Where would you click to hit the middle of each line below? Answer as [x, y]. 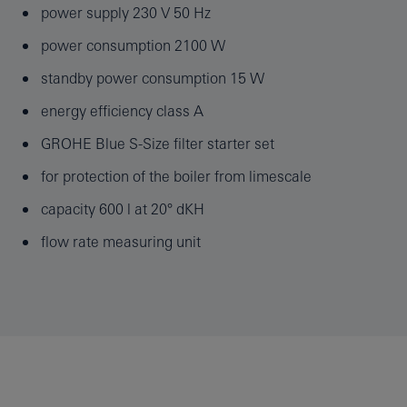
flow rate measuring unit [120, 241]
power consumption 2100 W [133, 45]
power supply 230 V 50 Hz [125, 12]
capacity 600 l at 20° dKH [122, 208]
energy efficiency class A [122, 110]
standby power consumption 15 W [152, 78]
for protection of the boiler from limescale [176, 176]
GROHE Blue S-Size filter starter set [157, 143]
